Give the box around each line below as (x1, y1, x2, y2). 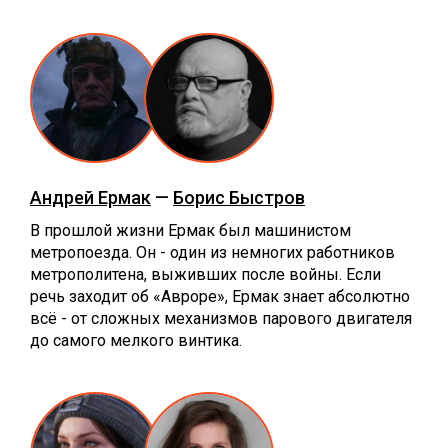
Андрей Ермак (30, 186, 151, 208)
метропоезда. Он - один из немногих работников (30, 242, 395, 262)
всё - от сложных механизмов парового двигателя (30, 308, 412, 328)
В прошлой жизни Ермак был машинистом (30, 220, 351, 240)
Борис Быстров (173, 186, 305, 208)
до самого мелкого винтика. (30, 330, 242, 350)
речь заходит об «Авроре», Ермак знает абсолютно (30, 286, 410, 306)
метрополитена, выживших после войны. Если (30, 264, 381, 284)
